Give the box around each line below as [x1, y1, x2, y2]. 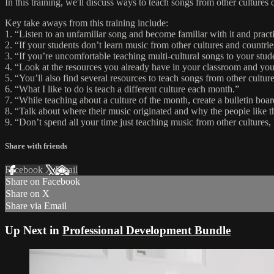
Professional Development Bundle [62, 224, 231, 237]
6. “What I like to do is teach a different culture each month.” [5, 83, 239, 94]
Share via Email [6, 201, 67, 212]
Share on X [6, 188, 50, 199]
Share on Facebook [6, 176, 80, 187]
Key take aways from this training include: [5, 17, 168, 28]
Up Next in [5, 224, 62, 237]
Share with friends [5, 141, 67, 151]
